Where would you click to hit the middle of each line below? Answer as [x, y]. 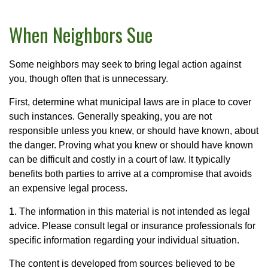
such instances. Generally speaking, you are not [110, 116]
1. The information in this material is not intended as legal [130, 211]
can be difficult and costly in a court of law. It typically [120, 159]
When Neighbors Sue [81, 34]
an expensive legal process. [68, 188]
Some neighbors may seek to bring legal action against [125, 64]
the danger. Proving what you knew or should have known [131, 145]
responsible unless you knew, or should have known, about [134, 130]
